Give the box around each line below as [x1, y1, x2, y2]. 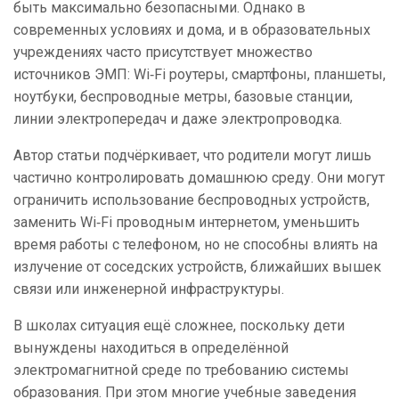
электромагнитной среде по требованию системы [13, 362, 349, 379]
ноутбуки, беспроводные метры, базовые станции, [13, 88, 353, 106]
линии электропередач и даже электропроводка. [13, 110, 342, 128]
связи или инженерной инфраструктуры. [13, 281, 284, 298]
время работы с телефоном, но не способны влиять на [13, 236, 378, 254]
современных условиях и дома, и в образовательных [13, 21, 370, 39]
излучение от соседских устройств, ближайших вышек [13, 258, 381, 276]
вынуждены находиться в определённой [13, 339, 289, 357]
